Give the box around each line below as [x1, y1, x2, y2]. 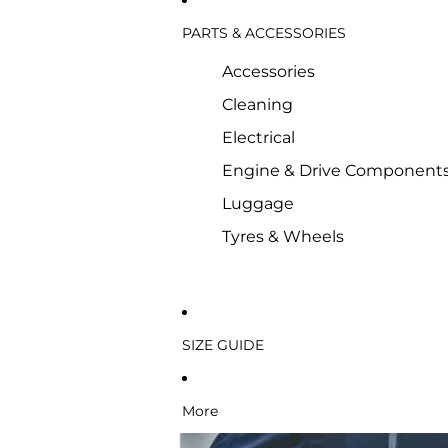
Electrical [222, 128, 295, 147]
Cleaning [222, 95, 293, 114]
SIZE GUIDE [182, 335, 264, 354]
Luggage [222, 194, 294, 213]
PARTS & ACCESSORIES [182, 23, 346, 42]
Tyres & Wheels [222, 227, 344, 246]
